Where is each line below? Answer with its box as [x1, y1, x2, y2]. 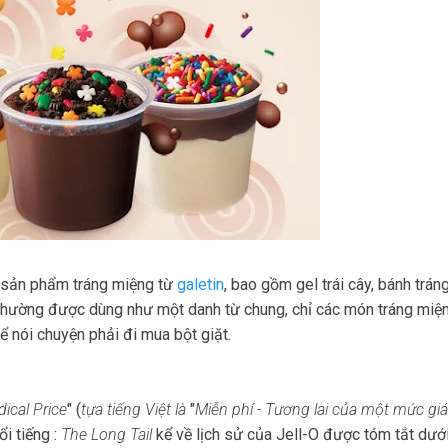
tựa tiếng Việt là [81, 400, 186, 419]
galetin [177, 275, 224, 294]
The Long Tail [57, 425, 156, 444]
